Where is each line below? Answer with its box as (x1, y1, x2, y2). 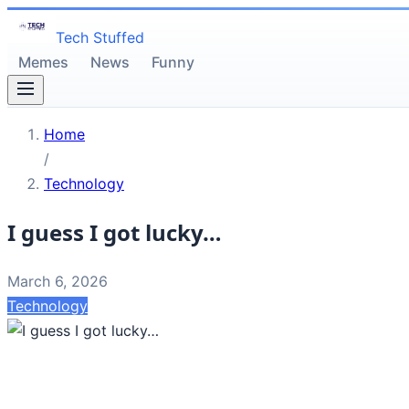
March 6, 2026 (7, 271, 108, 290)
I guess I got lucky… (7, 216, 222, 247)
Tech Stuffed (56, 28, 145, 47)
